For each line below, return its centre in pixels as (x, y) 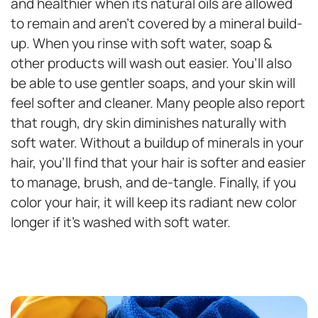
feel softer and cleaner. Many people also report (158, 103)
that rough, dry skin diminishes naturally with (148, 123)
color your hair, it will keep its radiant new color (154, 203)
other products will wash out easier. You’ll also (151, 64)
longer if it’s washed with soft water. (121, 223)
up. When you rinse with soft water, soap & (142, 44)
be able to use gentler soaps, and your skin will (153, 83)
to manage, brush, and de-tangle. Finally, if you (153, 183)
